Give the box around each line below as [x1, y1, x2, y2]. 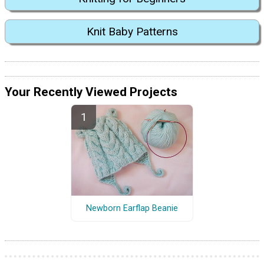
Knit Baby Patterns [86, 24, 178, 38]
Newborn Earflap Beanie [85, 203, 178, 213]
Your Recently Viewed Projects [5, 85, 177, 100]
